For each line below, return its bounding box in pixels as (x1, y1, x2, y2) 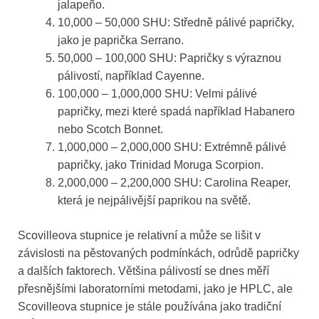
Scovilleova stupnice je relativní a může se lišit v (18, 229, 261, 242)
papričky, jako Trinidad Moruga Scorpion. (58, 159, 263, 172)
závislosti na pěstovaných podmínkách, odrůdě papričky (18, 247, 299, 260)
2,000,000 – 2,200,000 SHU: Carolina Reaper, (58, 177, 291, 189)
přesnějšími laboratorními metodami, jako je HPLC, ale (18, 283, 293, 296)
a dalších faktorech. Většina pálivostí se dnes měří (18, 265, 269, 278)
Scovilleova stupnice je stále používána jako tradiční (18, 300, 281, 313)
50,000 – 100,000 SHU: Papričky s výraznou (58, 52, 281, 65)
